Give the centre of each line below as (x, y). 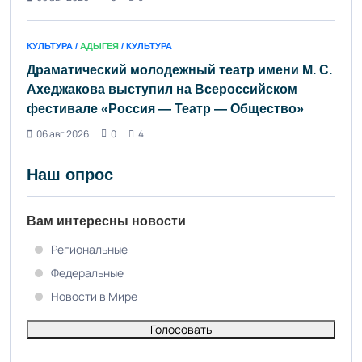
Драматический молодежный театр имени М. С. (179, 69)
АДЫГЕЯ (99, 46)
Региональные (89, 249)
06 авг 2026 (63, 133)
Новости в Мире (94, 296)
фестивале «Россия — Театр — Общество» (165, 108)
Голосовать (181, 329)
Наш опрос (70, 174)
